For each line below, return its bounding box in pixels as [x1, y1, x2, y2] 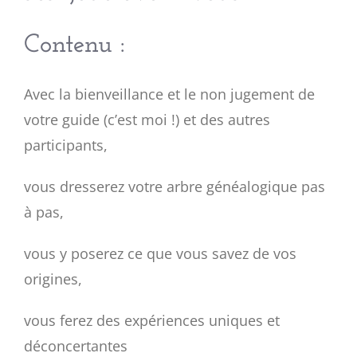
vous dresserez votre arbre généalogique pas [24, 177, 325, 196]
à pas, [24, 202, 64, 222]
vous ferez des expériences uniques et [24, 311, 280, 330]
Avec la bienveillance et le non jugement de [24, 84, 315, 104]
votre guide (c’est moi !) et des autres [24, 110, 270, 129]
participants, [24, 135, 108, 155]
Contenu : [24, 33, 125, 58]
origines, [24, 269, 82, 288]
